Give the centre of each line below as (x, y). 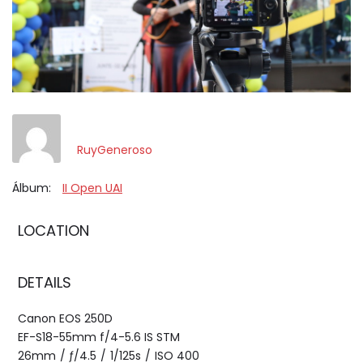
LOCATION (53, 231)
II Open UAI (92, 188)
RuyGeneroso (115, 149)
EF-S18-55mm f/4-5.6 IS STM (99, 337)
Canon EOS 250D (65, 319)
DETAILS (45, 283)
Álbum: (32, 188)
